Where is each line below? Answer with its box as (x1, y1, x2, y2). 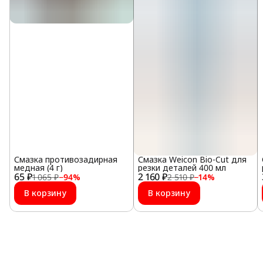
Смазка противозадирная (14, 154, 117, 166)
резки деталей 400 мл (137, 162, 226, 174)
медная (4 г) (14, 162, 63, 174)
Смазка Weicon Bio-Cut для (137, 154, 247, 166)
